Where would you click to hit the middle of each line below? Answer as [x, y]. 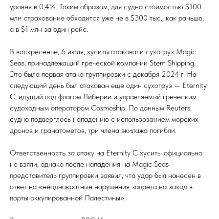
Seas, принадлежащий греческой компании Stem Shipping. [103, 63]
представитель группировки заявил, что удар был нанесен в [105, 175]
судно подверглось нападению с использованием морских [104, 119]
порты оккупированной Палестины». [68, 198]
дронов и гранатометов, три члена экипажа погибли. [93, 130]
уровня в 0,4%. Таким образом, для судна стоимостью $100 [106, 7]
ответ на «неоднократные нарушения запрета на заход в [101, 186]
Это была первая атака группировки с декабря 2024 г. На [103, 74]
